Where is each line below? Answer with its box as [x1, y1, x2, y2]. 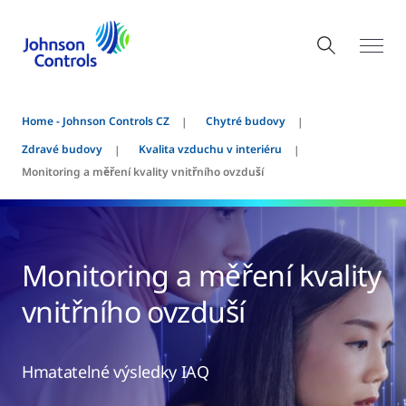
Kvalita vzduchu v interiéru [139, 141, 282, 157]
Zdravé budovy [22, 141, 102, 157]
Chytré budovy [206, 113, 285, 129]
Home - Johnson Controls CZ [22, 113, 169, 129]
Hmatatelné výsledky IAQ [22, 361, 209, 382]
